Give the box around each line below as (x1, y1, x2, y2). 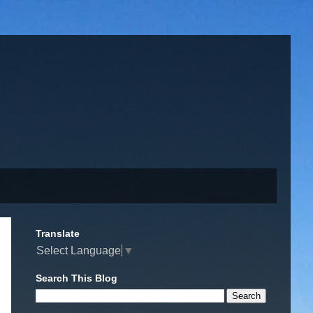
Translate (36, 228, 80, 240)
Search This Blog (36, 272, 117, 284)
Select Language (36, 245, 121, 257)
